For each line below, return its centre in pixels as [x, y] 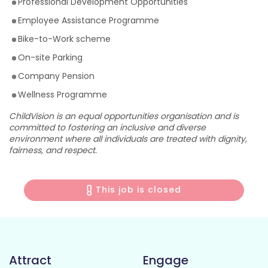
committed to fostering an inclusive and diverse [107, 127]
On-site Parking [50, 57]
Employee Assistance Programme [89, 20]
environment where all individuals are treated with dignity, [128, 139]
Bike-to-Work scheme [64, 39]
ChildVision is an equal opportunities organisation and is [124, 116]
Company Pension [56, 76]
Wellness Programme [63, 95]
